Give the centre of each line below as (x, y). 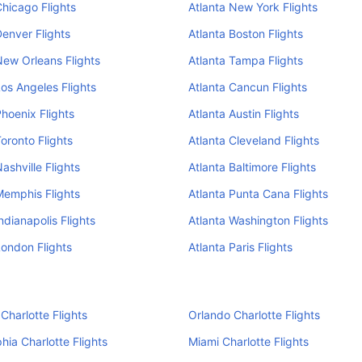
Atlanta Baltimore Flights (252, 167)
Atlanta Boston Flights (245, 34)
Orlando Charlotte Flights (254, 315)
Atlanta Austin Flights (243, 114)
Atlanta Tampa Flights (245, 60)
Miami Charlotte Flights (248, 341)
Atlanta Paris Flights (240, 247)
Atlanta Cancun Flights (247, 87)
